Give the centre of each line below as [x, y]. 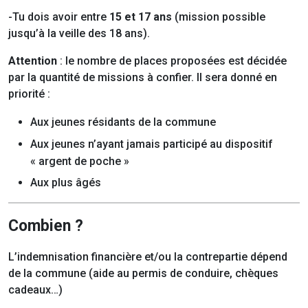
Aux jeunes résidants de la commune [123, 122]
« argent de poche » [80, 161]
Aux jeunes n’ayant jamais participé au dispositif [152, 144]
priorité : [29, 94]
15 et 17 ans [141, 17]
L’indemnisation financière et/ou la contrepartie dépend [148, 257]
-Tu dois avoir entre [59, 17]
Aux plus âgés [66, 183]
